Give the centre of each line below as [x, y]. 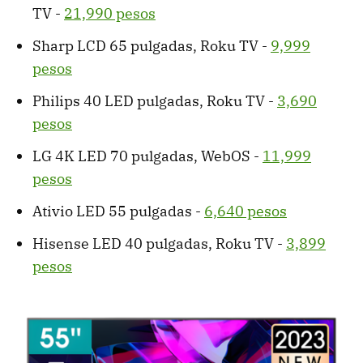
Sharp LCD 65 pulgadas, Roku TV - [152, 46]
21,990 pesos [110, 14]
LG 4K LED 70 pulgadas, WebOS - [147, 156]
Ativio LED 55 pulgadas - [118, 211]
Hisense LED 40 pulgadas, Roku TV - [159, 244]
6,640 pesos [246, 211]
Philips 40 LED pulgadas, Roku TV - [155, 101]
